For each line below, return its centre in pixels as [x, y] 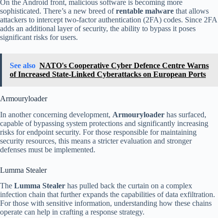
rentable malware [145, 11]
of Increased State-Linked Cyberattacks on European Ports [108, 74]
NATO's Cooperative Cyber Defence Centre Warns [124, 65]
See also [23, 65]
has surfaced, [185, 114]
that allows [191, 11]
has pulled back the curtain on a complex [129, 186]
